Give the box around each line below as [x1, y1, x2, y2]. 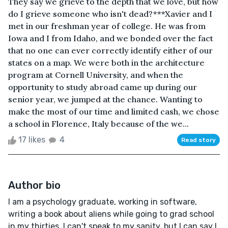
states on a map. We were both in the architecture [8, 57, 205, 68]
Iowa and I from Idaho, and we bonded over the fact [8, 33, 213, 43]
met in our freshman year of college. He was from [8, 20, 206, 31]
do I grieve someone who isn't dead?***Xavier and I [8, 8, 212, 19]
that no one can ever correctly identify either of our [8, 45, 213, 55]
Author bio [8, 179, 61, 191]
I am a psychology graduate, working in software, [8, 196, 197, 207]
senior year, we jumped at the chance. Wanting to [8, 94, 203, 104]
